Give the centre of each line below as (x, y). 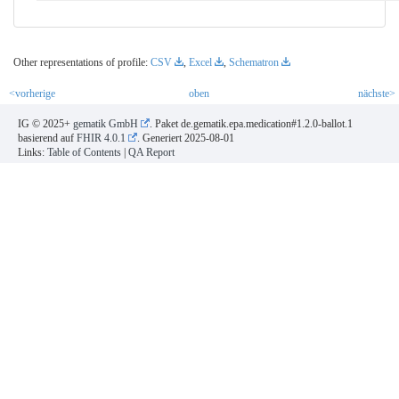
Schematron (254, 62)
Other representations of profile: (82, 62)
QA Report (151, 152)
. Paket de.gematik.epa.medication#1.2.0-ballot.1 (251, 123)
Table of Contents (84, 152)
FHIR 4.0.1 (101, 138)
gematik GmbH (106, 123)
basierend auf (47, 138)
